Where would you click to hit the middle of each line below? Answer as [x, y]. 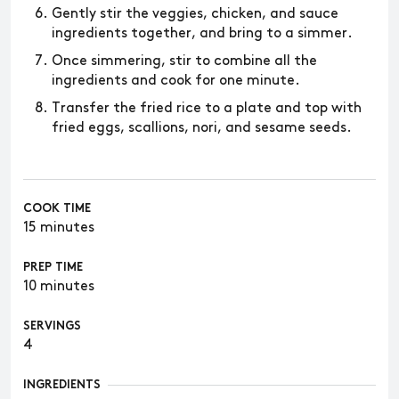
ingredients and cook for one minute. [176, 81]
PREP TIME [53, 268]
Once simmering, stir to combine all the [184, 61]
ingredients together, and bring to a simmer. [204, 33]
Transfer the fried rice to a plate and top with [207, 108]
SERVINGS [52, 327]
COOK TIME [57, 209]
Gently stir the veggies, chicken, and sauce [195, 14]
